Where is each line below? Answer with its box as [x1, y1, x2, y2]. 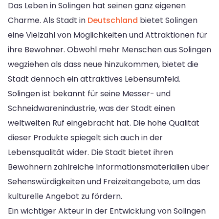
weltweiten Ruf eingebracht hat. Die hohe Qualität [8, 117, 199, 129]
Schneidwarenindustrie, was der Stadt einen [8, 102, 175, 114]
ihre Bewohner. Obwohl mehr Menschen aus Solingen [8, 44, 211, 55]
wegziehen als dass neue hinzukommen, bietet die [8, 58, 198, 70]
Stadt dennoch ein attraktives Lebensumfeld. [8, 73, 180, 85]
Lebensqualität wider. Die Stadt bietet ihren [8, 146, 173, 158]
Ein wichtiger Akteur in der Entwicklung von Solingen [8, 205, 206, 217]
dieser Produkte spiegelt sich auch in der [8, 131, 163, 143]
